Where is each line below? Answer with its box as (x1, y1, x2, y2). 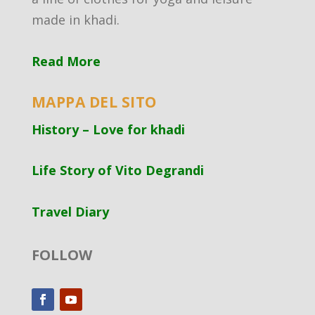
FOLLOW (31, 245, 92, 265)
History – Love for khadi (31, 120, 185, 138)
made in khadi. (31, 11, 120, 28)
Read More (31, 52, 101, 70)
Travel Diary (31, 203, 109, 221)
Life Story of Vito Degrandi (31, 162, 204, 179)
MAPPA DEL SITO (31, 91, 157, 112)
